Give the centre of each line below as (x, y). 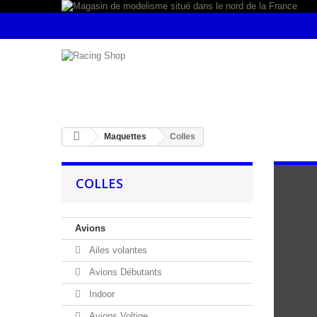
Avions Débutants (124, 272)
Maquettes (125, 137)
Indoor (100, 294)
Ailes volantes (117, 250)
